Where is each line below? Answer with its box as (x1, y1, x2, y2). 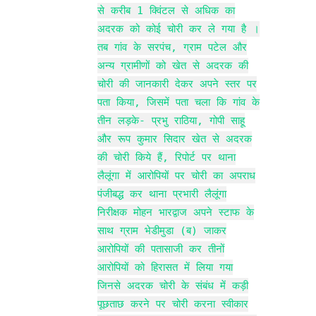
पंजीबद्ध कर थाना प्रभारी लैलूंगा (97, 187, 226, 200)
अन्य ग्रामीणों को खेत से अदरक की (97, 59, 248, 72)
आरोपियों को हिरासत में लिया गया (97, 260, 233, 274)
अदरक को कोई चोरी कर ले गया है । (97, 22, 260, 35)
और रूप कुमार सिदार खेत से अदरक (97, 132, 252, 145)
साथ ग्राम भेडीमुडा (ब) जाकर (97, 224, 226, 237)
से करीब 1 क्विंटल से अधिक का (97, 4, 235, 17)
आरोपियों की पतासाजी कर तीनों (97, 242, 224, 255)
